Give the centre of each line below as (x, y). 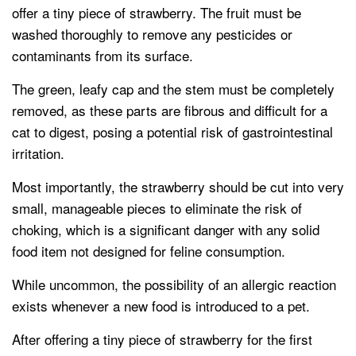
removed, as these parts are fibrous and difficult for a (170, 110)
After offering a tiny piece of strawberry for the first (162, 339)
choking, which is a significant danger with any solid (166, 230)
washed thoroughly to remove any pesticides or (152, 34)
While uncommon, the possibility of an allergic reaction (174, 284)
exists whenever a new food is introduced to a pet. (161, 306)
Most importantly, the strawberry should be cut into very (178, 187)
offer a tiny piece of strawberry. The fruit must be (157, 13)
